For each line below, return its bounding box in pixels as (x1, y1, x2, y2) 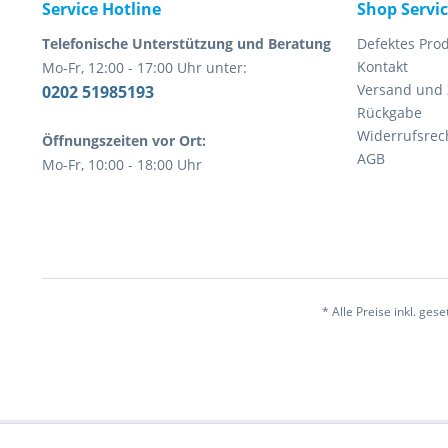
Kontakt (357, 57, 408, 76)
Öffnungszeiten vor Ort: (42, 131, 206, 150)
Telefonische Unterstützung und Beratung (42, 34, 331, 53)
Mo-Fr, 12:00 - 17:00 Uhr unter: (42, 58, 247, 77)
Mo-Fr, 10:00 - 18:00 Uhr (42, 155, 202, 174)
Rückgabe (357, 103, 422, 122)
